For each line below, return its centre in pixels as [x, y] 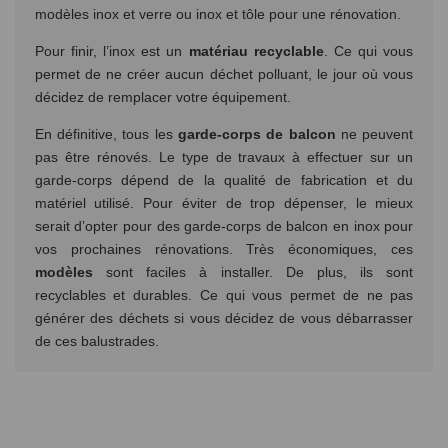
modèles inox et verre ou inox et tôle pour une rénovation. [217, 13]
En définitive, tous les [106, 133]
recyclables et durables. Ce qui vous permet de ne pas [224, 294]
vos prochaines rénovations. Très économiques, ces [224, 248]
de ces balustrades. [96, 340]
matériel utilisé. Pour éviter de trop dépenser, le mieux [224, 202]
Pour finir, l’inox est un [111, 50]
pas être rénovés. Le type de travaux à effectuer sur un [224, 156]
